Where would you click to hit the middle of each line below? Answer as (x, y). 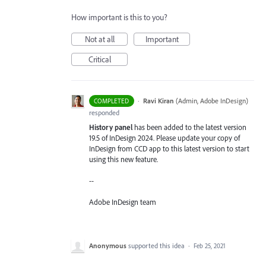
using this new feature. (123, 159)
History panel (111, 127)
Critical (99, 59)
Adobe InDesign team (123, 202)
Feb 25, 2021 (210, 246)
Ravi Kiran (158, 100)
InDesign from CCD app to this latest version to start (169, 148)
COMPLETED (112, 101)
